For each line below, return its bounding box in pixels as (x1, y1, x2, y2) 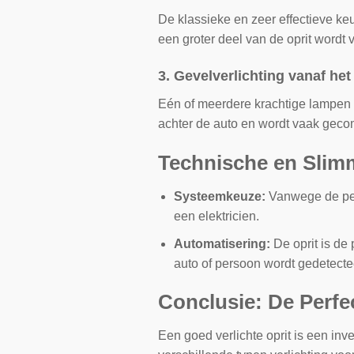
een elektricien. (174, 209, 260, 223)
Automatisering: (174, 236, 271, 250)
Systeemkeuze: (174, 189, 266, 203)
